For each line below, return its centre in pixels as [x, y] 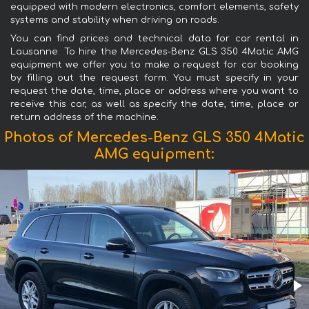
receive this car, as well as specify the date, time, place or [154, 104]
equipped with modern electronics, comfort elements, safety [154, 7]
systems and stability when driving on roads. [115, 20]
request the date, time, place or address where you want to [154, 91]
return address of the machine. [84, 117]
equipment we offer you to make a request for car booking [154, 64]
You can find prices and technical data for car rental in [154, 38]
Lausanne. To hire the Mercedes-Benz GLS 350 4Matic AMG [154, 51]
